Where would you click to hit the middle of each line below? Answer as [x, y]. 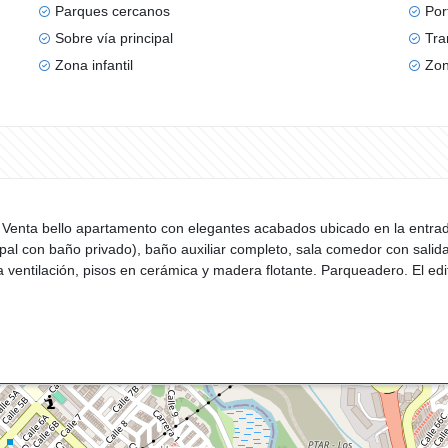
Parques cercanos [112, 11]
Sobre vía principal [113, 38]
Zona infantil [93, 65]
